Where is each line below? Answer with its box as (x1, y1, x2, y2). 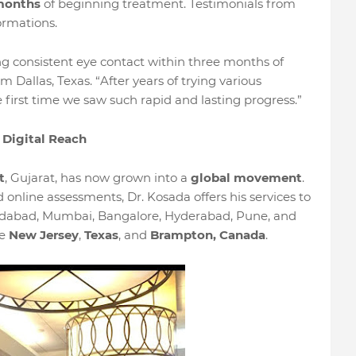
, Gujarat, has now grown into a (4, 170, 191, 185)
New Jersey (8, 227, 79, 242)
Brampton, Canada (149, 227, 265, 242)
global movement (190, 170, 302, 185)
